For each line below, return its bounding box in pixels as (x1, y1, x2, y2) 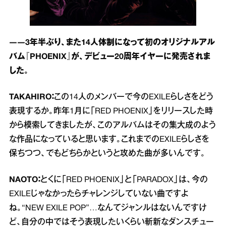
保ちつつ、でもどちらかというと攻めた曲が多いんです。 (9, 150, 205, 157)
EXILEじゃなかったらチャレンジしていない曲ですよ (9, 190, 189, 198)
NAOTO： (9, 176, 40, 184)
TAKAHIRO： (9, 93, 54, 101)
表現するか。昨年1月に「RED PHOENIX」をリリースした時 (9, 107, 213, 115)
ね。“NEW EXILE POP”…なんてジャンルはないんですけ (9, 204, 206, 212)
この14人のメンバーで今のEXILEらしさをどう (54, 93, 213, 101)
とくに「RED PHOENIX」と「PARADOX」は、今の (40, 176, 208, 184)
